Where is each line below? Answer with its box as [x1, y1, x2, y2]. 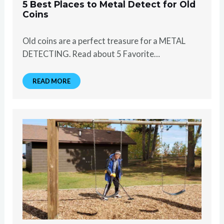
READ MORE [32, 76, 71, 85]
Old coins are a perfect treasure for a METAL [22, 35, 186, 45]
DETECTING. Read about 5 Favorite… [22, 48, 160, 58]
